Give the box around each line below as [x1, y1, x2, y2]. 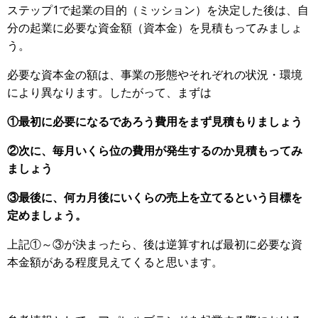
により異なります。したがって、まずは [7, 84, 212, 101]
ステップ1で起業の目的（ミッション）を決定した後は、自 [7, 2, 309, 18]
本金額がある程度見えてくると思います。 [7, 254, 223, 270]
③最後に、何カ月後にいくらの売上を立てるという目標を [7, 190, 302, 206]
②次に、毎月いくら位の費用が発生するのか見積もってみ [7, 143, 302, 159]
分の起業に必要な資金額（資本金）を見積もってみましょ [7, 20, 302, 36]
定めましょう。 [7, 207, 87, 224]
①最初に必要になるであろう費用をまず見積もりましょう [7, 114, 302, 130]
